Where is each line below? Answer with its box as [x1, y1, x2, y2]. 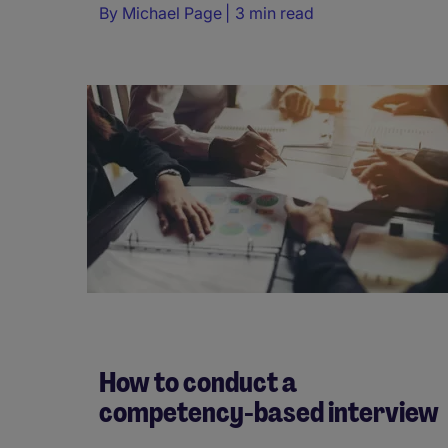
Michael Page [122, 2, 222, 23]
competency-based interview [99, 393, 439, 431]
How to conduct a [99, 363, 297, 401]
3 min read [235, 2, 314, 23]
